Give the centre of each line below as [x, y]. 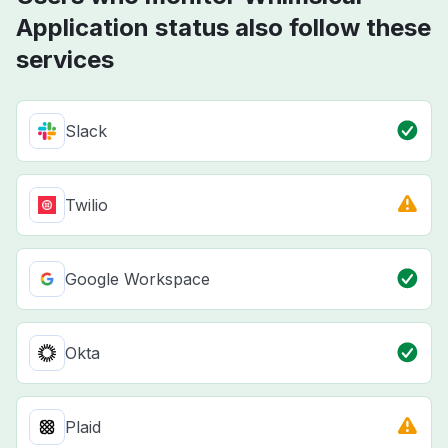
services [65, 60]
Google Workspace [137, 279]
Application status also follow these [223, 28]
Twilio [86, 205]
